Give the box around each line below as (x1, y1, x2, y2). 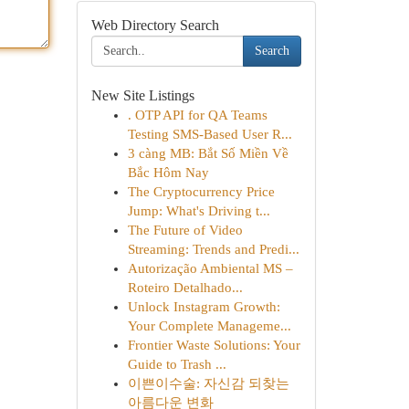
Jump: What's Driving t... (127, 204, 270, 218)
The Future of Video (127, 223, 243, 237)
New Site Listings (90, 88, 194, 103)
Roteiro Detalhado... (127, 280, 243, 295)
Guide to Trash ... (127, 357, 226, 372)
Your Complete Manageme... (127, 319, 291, 333)
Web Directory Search (90, 17, 219, 33)
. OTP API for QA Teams (127, 108, 267, 122)
